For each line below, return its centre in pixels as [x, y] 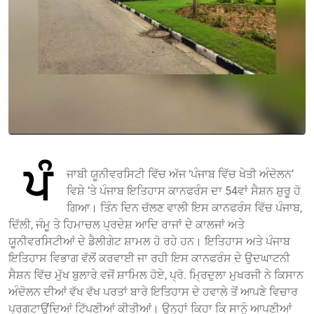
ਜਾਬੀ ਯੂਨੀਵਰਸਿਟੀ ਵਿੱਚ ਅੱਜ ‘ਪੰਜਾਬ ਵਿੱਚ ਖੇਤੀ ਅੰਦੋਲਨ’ [180, 175]
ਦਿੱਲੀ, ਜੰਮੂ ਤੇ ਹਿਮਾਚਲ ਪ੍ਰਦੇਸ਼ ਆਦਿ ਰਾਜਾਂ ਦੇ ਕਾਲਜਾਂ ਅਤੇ [127, 225]
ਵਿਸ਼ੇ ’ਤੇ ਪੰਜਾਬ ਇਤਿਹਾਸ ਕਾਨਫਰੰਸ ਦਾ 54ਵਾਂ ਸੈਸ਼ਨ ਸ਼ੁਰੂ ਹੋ [184, 191]
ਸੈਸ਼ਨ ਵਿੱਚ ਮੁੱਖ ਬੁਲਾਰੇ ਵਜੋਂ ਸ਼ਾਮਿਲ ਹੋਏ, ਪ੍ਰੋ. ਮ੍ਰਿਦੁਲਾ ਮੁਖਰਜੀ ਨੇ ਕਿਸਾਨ [156, 275]
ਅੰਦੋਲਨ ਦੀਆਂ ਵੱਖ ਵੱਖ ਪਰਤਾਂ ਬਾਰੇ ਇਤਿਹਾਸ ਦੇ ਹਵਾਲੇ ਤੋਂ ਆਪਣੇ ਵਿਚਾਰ [153, 292]
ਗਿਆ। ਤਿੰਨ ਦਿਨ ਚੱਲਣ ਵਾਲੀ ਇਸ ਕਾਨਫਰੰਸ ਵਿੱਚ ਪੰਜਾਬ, [184, 208]
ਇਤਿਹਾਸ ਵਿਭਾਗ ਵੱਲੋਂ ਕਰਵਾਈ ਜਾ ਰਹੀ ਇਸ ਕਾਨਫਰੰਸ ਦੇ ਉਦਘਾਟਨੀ [149, 259]
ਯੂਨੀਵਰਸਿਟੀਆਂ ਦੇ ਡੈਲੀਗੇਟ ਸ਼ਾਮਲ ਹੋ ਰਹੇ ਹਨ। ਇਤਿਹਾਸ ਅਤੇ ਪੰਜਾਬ [149, 242]
